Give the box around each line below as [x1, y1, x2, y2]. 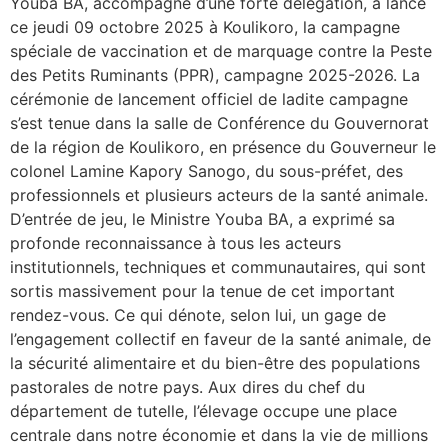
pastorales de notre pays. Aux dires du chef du [10, 377, 365, 398]
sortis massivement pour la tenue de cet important [10, 281, 395, 302]
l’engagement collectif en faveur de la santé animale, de [10, 329, 431, 350]
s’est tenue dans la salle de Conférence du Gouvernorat [10, 113, 429, 134]
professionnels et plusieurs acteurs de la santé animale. [10, 185, 428, 206]
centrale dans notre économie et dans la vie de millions [10, 425, 428, 446]
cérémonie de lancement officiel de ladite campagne [10, 89, 408, 110]
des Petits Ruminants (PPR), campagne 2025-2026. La [10, 65, 420, 86]
